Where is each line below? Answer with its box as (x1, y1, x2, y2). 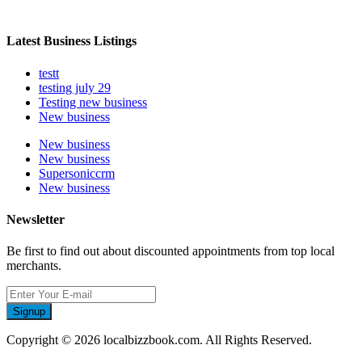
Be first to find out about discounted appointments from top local (6, 244, 335, 259)
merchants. (6, 259, 61, 273)
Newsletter (6, 212, 65, 226)
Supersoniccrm (39, 166, 115, 180)
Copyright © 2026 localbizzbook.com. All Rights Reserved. (6, 333, 312, 347)
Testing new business (39, 95, 147, 109)
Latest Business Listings (6, 34, 137, 48)
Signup (13, 305, 45, 318)
